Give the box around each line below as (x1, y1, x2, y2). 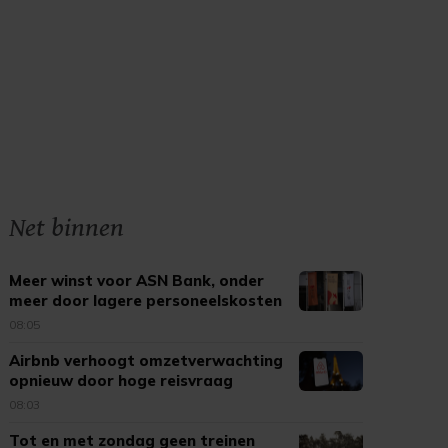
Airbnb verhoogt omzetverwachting (9, 351, 284, 370)
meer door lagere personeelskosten (9, 291, 283, 310)
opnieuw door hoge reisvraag (9, 371, 234, 390)
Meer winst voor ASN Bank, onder (9, 271, 265, 290)
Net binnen (9, 212, 125, 244)
